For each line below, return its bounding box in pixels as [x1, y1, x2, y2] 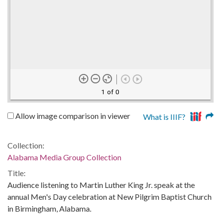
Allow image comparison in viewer [14, 110, 130, 120]
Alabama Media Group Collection [7, 152, 121, 162]
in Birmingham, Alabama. [7, 203, 91, 213]
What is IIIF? [143, 111, 186, 121]
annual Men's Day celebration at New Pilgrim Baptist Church [7, 191, 212, 201]
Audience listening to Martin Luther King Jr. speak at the [7, 180, 195, 189]
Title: [7, 168, 26, 178]
